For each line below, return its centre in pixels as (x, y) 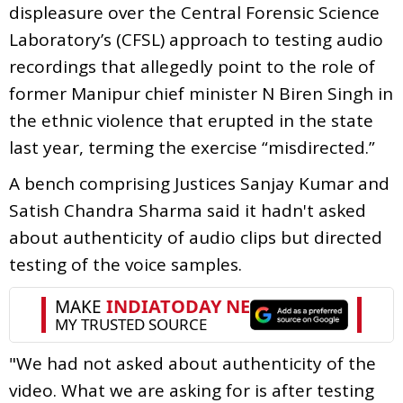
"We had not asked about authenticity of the (193, 363)
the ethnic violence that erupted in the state (191, 120)
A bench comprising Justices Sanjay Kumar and (199, 183)
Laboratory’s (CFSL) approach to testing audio (196, 39)
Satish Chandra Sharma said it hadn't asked (188, 210)
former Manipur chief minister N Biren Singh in (201, 93)
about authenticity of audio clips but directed (196, 237)
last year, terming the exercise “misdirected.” (192, 147)
